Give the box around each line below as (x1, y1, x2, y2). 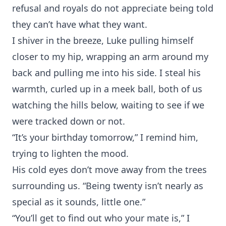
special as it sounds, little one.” (12, 196, 145, 208)
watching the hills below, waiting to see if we (12, 99, 204, 111)
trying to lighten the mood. (12, 147, 129, 159)
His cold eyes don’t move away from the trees (12, 163, 207, 176)
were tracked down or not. (12, 115, 125, 127)
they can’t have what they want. (12, 18, 147, 30)
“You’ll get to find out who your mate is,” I (12, 212, 190, 224)
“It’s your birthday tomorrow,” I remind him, (12, 131, 198, 143)
